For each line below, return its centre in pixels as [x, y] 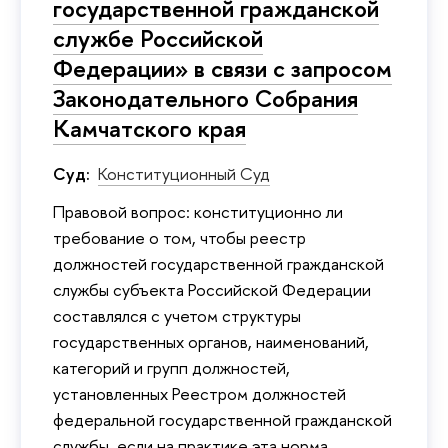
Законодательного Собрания [205, 97]
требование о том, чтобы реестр [179, 237]
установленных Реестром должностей [199, 393]
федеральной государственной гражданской [222, 419]
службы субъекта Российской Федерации [212, 289]
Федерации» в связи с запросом [222, 67]
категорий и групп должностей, [171, 367]
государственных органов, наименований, [211, 341]
